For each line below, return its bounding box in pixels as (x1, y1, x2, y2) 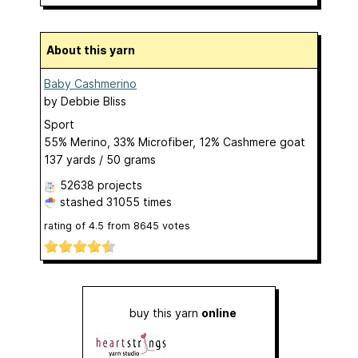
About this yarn (54, 42, 135, 57)
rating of (44, 219, 89, 232)
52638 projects (60, 177, 142, 192)
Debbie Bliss (61, 93, 126, 108)
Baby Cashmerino (44, 76, 137, 90)
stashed (57, 194, 106, 209)
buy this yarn (129, 306, 201, 320)
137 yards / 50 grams (44, 152, 156, 166)
